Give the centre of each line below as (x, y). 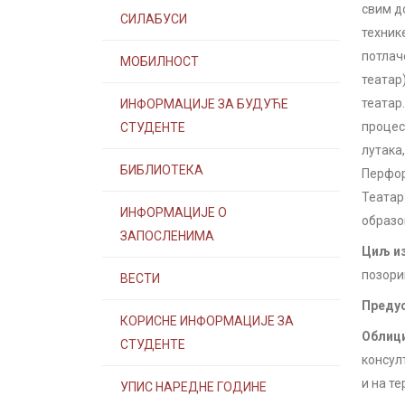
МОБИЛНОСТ (160, 61)
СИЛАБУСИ (154, 19)
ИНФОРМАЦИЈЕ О (174, 212)
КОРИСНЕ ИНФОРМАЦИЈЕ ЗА (207, 321)
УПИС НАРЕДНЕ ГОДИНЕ (193, 387)
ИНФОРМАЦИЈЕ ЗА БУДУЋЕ (204, 104)
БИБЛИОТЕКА (162, 170)
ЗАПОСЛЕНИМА (167, 236)
